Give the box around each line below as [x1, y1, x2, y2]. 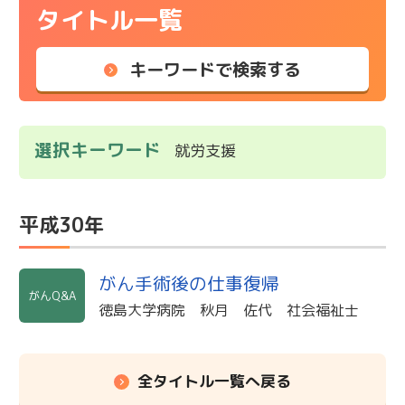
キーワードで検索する [129, 57, 302, 81]
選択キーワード [34, 137, 161, 163]
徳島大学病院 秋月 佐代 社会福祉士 [99, 299, 360, 320]
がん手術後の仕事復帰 [99, 270, 280, 296]
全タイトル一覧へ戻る [137, 370, 291, 391]
